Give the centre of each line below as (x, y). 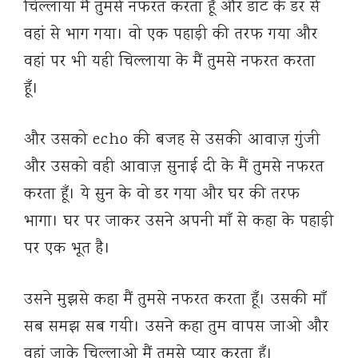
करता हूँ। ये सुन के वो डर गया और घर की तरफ (162, 195)
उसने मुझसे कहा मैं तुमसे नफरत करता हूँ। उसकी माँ (175, 300)
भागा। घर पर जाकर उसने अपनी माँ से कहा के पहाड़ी (179, 222)
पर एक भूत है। (68, 249)
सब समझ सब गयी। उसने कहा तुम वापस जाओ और (177, 328)
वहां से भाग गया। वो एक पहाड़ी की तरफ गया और (171, 35)
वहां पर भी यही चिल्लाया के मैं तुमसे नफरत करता (170, 62)
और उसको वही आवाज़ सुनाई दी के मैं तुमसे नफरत (174, 168)
